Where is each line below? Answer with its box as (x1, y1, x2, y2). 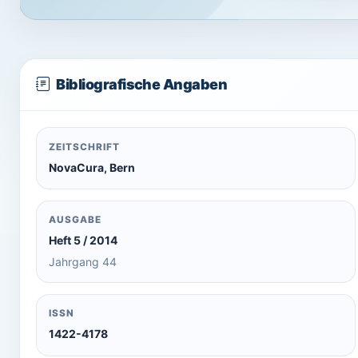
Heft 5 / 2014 (49, 233, 118, 248)
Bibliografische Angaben (56, 76, 228, 93)
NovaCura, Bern (49, 160, 136, 174)
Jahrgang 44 (49, 255, 117, 269)
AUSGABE (49, 214, 101, 226)
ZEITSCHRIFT (49, 141, 120, 153)
